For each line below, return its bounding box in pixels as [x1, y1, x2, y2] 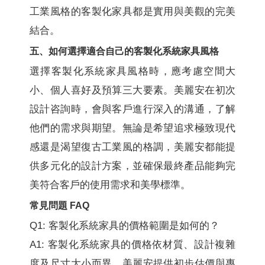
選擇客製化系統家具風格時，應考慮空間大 [30, 65, 235, 77]
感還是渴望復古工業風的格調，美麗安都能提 [30, 141, 235, 153]
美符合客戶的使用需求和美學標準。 [30, 179, 190, 190]
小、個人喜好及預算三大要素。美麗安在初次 [30, 84, 235, 96]
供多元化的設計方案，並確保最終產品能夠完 [30, 160, 235, 172]
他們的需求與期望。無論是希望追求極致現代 [30, 122, 235, 134]
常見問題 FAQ [30, 200, 89, 211]
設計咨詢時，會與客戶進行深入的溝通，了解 [30, 103, 235, 115]
